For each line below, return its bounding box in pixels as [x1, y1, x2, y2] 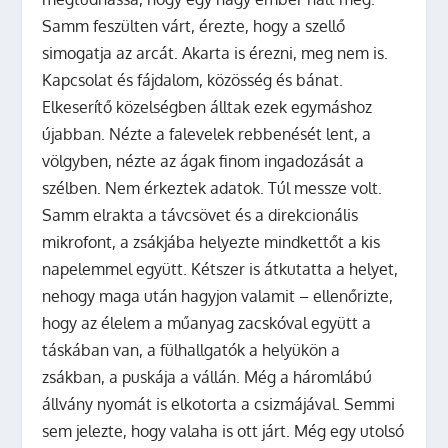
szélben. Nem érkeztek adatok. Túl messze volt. [42, 177, 383, 198]
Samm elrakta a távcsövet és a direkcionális [42, 204, 359, 225]
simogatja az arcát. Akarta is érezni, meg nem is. [42, 42, 389, 63]
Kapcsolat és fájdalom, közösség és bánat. [42, 69, 344, 90]
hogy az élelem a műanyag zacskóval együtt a [42, 312, 372, 333]
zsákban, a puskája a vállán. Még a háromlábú [42, 366, 373, 387]
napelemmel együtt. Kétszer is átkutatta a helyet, [42, 258, 399, 279]
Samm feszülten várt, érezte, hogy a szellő [42, 15, 346, 36]
